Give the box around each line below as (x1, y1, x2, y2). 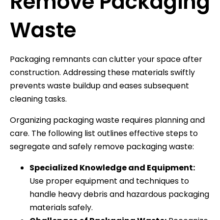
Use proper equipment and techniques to (29, 175, 189, 187)
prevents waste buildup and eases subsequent (10, 80, 189, 91)
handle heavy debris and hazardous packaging (29, 188, 209, 200)
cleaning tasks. (10, 93, 67, 105)
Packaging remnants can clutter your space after (10, 53, 202, 65)
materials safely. (29, 201, 93, 213)
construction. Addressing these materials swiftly (10, 66, 195, 78)
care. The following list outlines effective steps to (10, 127, 198, 139)
